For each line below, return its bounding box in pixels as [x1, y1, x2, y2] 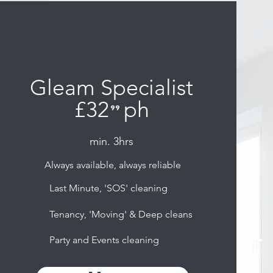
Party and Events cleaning [49, 234, 160, 246]
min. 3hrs [90, 135, 134, 148]
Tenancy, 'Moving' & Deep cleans [49, 208, 193, 220]
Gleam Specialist [30, 74, 194, 101]
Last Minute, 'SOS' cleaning [49, 182, 168, 194]
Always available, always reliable [44, 159, 182, 171]
